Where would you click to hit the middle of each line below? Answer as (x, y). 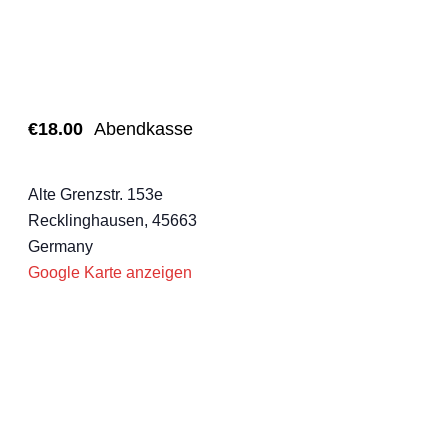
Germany (60, 247)
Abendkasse (143, 129)
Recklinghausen (86, 221)
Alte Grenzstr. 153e (95, 195)
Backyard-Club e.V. (96, 165)
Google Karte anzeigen (110, 273)
